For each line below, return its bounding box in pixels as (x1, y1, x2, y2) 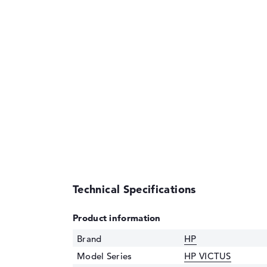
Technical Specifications (73, 182, 196, 196)
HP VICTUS (184, 250, 231, 262)
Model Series (77, 250, 132, 262)
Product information (73, 212, 161, 223)
